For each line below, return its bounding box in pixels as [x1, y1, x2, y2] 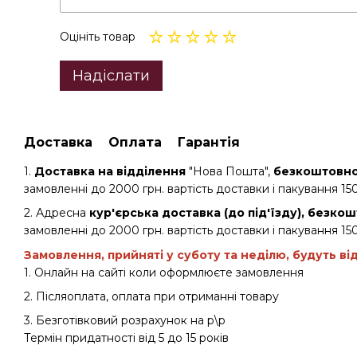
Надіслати [73, 66, 150, 84]
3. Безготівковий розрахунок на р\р [24, 313, 226, 328]
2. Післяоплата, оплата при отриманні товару [24, 288, 279, 304]
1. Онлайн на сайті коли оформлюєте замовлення [24, 265, 304, 280]
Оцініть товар [60, 29, 135, 44]
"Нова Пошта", [186, 163, 273, 178]
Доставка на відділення [34, 163, 186, 178]
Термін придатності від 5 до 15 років [24, 331, 229, 346]
